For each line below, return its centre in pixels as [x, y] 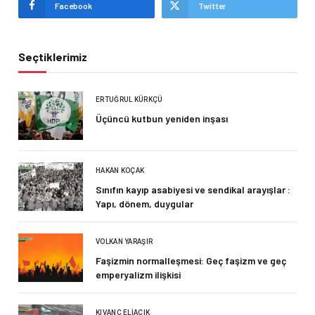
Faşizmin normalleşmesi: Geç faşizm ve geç [191, 261]
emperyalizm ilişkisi [138, 275]
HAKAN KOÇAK [120, 171]
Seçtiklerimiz [53, 57]
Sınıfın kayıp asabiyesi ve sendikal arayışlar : [193, 190]
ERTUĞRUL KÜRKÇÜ [129, 100]
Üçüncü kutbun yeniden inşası [162, 119]
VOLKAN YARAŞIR [124, 242]
